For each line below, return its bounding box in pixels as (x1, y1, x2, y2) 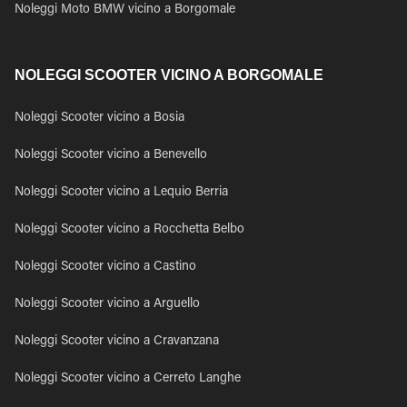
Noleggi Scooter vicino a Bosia (15, 112, 184, 124)
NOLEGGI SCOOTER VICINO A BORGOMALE (15, 67, 323, 83)
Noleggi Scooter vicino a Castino (15, 261, 196, 273)
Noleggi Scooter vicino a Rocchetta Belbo (15, 223, 244, 236)
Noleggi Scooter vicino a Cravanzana (15, 335, 219, 348)
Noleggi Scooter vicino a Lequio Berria (15, 186, 228, 199)
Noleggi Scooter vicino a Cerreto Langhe (15, 372, 241, 385)
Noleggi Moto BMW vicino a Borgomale (15, 4, 235, 16)
